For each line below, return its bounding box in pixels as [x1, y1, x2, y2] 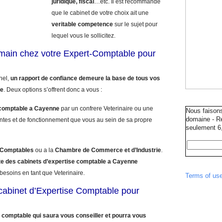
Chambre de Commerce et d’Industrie [55, 147, 161, 154]
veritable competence [52, 21, 113, 28]
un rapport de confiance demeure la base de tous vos [10, 75, 160, 82]
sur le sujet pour [113, 21, 158, 28]
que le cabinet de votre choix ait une [52, 9, 149, 16]
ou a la [35, 147, 55, 154]
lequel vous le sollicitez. [52, 32, 115, 39]
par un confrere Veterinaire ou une [59, 105, 153, 112]
